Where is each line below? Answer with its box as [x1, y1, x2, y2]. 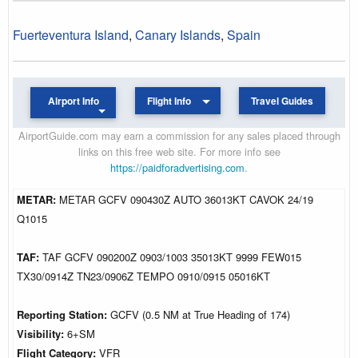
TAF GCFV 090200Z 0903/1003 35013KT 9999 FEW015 [42, 249, 301, 265]
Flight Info [147, 93, 192, 108]
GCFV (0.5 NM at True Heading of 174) [107, 306, 290, 322]
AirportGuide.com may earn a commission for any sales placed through [18, 127, 340, 143]
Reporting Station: [17, 306, 107, 322]
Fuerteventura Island [13, 25, 129, 44]
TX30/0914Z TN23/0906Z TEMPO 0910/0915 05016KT [17, 268, 270, 284]
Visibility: [17, 325, 67, 341]
